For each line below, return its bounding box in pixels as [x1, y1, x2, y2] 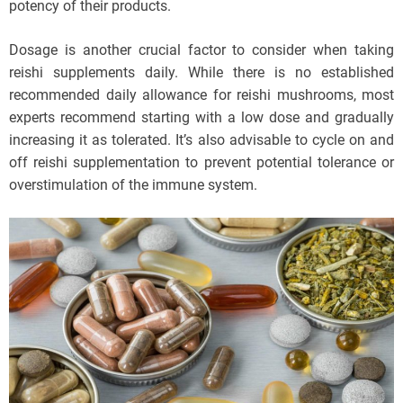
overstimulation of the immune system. [9, 175, 257, 193]
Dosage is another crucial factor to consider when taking [9, 40, 394, 58]
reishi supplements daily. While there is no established [9, 63, 394, 81]
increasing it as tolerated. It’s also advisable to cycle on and [9, 130, 394, 148]
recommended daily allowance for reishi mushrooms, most [9, 85, 394, 103]
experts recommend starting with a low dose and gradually [9, 108, 394, 126]
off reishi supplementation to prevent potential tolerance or [9, 153, 394, 171]
